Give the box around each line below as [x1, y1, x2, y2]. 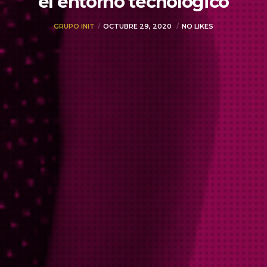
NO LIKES [182, 21, 213, 30]
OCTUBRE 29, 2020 [103, 21, 173, 30]
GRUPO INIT [54, 21, 95, 30]
